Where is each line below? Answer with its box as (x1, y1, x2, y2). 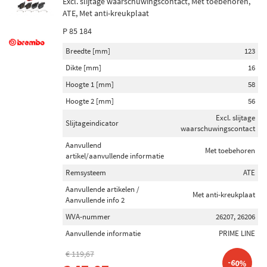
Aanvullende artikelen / (66, 184, 139, 194)
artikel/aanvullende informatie (66, 151, 164, 161)
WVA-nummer (66, 212, 110, 222)
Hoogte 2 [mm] (66, 96, 114, 106)
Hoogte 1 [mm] (66, 79, 114, 89)
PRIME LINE (219, 228, 255, 238)
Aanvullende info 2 (66, 195, 125, 205)
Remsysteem (66, 167, 106, 178)
